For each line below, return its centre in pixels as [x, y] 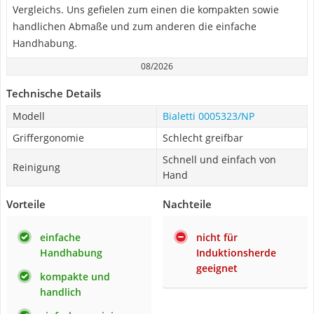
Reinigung [36, 167]
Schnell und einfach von [219, 159]
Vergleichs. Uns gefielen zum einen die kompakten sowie [146, 9]
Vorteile [26, 204]
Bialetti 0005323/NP [209, 116]
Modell [29, 116]
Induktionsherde [236, 253]
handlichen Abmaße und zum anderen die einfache [135, 26]
